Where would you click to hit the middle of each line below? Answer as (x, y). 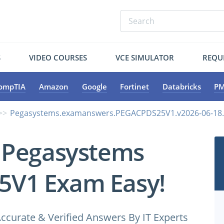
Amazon (53, 86)
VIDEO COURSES (58, 57)
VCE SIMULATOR (144, 57)
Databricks (181, 86)
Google (94, 86)
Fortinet (135, 86)
